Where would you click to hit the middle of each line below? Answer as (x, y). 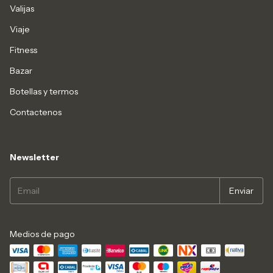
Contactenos (36, 112)
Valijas (22, 9)
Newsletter (34, 158)
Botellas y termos (44, 92)
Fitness (23, 50)
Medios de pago (42, 234)
